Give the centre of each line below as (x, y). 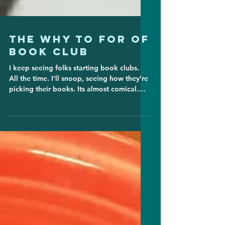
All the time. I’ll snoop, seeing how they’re (79, 100)
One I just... (28, 122)
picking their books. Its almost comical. (74, 111)
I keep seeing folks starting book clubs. (74, 90)
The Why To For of (79, 61)
